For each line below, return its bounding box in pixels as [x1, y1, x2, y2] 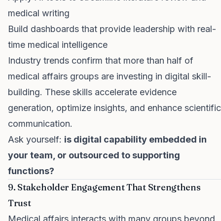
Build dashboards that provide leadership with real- [8, 24, 216, 34]
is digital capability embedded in [64, 134, 207, 145]
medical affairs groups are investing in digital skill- [8, 71, 211, 81]
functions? [8, 166, 54, 176]
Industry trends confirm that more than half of [8, 55, 193, 66]
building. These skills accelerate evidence [8, 87, 177, 97]
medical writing [8, 8, 70, 18]
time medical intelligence [8, 39, 108, 50]
